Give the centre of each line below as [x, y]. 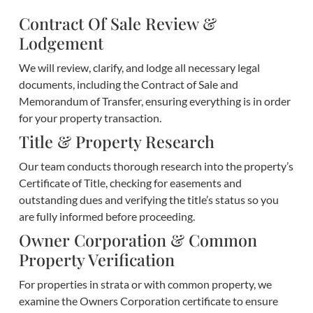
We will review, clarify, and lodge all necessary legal [139, 68]
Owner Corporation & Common [138, 240]
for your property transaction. [90, 118]
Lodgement [61, 43]
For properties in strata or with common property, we [145, 284]
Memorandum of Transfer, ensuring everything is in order [154, 101]
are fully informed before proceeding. [107, 217]
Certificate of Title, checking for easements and [130, 183]
